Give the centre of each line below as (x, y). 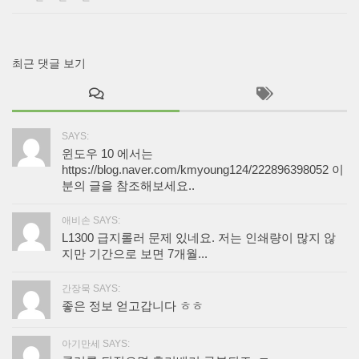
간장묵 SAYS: (91, 289)
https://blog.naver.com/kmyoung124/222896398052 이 (203, 170)
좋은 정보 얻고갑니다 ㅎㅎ (133, 307)
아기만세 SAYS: (96, 344)
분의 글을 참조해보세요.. (128, 186)
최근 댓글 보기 (49, 64)
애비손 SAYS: (91, 221)
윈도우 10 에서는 (107, 154)
